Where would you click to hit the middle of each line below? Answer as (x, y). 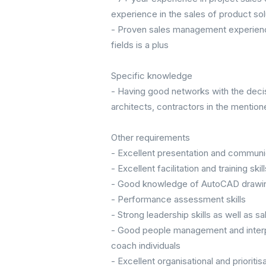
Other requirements (151, 138)
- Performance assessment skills (178, 199)
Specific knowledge (152, 76)
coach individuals (146, 246)
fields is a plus (140, 45)
